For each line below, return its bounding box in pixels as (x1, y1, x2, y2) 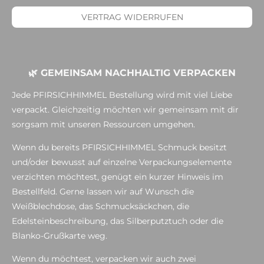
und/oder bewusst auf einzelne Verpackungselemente (12, 157, 232, 167)
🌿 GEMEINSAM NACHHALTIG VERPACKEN (28, 67, 236, 78)
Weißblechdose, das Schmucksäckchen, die (12, 201, 189, 212)
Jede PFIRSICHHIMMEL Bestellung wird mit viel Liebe (12, 90, 232, 100)
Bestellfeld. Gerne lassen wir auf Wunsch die (12, 186, 194, 197)
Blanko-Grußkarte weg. (12, 230, 107, 241)
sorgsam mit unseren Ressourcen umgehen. (12, 119, 195, 130)
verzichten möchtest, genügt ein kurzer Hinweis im (12, 171, 223, 182)
